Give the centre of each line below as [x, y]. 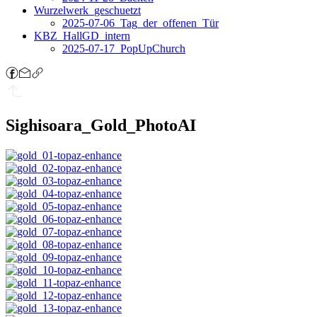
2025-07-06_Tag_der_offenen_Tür [140, 23]
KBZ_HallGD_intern [82, 36]
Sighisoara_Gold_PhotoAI [101, 125]
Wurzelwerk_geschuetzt [87, 10]
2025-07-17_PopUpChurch [124, 48]
